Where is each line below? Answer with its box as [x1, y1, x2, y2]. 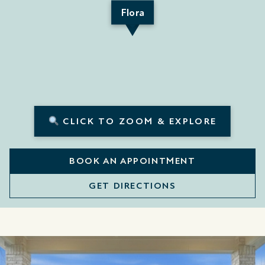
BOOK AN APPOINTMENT [69, 155, 196, 167]
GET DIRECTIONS [89, 180, 176, 192]
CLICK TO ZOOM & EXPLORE [59, 115, 217, 128]
